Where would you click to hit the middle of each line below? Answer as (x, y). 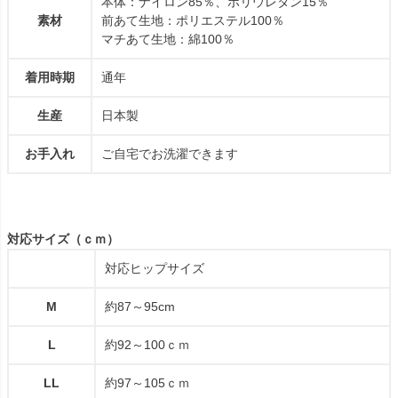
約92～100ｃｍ (147, 344)
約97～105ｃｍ (147, 382)
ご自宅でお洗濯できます (170, 153)
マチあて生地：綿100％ (168, 39)
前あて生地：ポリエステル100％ (193, 20)
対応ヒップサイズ (155, 268)
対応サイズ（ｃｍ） (63, 239)
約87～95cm (140, 306)
